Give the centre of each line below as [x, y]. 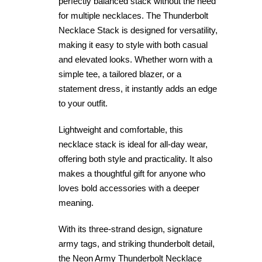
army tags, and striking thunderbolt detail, [137, 244]
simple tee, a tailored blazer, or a [120, 74]
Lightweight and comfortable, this [121, 130]
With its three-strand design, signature [130, 229]
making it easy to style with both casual [133, 45]
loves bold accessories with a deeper [129, 188]
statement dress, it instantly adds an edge [138, 89]
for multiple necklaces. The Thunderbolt [133, 15]
